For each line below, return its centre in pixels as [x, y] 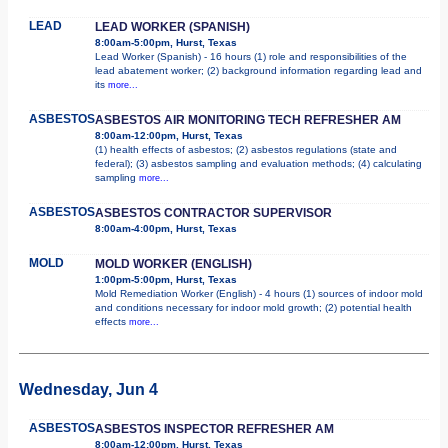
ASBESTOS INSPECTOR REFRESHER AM [214, 428]
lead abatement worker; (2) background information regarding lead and [258, 70]
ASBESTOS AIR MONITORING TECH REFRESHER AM [248, 119]
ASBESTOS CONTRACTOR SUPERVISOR [213, 212]
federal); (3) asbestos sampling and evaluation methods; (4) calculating [258, 163]
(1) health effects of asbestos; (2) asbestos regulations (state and [246, 149]
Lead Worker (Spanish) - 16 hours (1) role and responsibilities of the [251, 56]
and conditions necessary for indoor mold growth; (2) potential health [253, 307]
